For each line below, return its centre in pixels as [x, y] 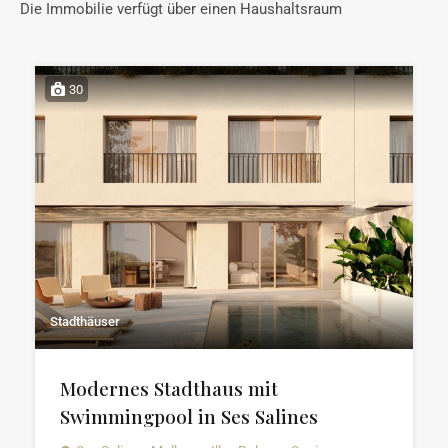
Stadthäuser [85, 322]
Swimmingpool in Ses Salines [189, 416]
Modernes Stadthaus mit [169, 388]
